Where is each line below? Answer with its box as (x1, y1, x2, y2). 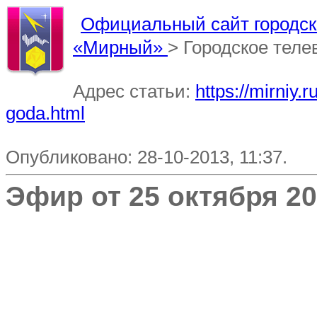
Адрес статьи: (73, 81, 195, 102)
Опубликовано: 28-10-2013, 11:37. (6, 146, 287, 168)
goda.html (6, 103, 85, 124)
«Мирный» (73, 37, 168, 58)
